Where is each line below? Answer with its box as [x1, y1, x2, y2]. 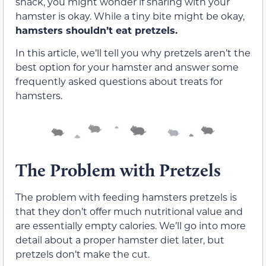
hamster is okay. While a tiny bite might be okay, [15, 9, 245, 22]
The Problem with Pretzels [15, 159, 221, 182]
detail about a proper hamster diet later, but [15, 233, 224, 246]
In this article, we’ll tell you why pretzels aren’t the [15, 46, 251, 59]
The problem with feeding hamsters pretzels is [15, 191, 237, 204]
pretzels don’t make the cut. [15, 248, 150, 261]
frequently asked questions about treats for [15, 75, 223, 87]
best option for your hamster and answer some [15, 61, 239, 73]
